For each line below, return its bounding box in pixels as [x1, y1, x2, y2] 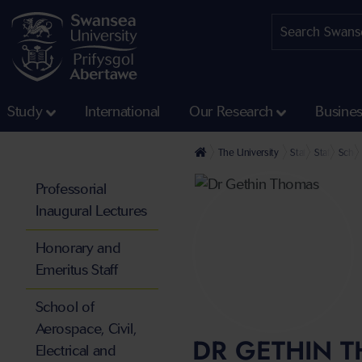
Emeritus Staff [35, 261, 118, 280]
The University [217, 146, 279, 159]
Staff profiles [290, 146, 341, 159]
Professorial [35, 180, 107, 199]
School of [35, 298, 95, 317]
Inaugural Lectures [35, 202, 148, 221]
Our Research [189, 103, 273, 121]
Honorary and [35, 239, 121, 258]
